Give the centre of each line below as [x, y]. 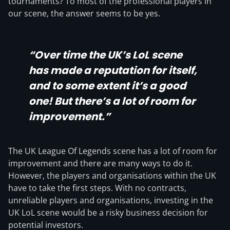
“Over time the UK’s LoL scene [106, 55]
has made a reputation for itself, [113, 70]
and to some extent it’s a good [108, 86]
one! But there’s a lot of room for [112, 101]
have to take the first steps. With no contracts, [97, 188]
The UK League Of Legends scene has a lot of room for [113, 151]
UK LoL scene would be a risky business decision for [108, 213]
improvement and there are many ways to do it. [100, 163]
